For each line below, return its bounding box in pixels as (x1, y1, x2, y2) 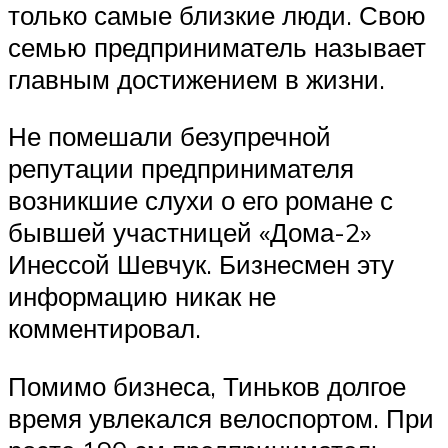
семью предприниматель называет (8, 30, 426, 63)
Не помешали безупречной (8, 120, 331, 153)
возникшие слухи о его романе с (8, 184, 393, 217)
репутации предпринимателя (8, 152, 354, 185)
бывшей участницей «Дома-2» (8, 216, 371, 249)
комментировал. (8, 312, 201, 345)
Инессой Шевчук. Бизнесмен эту (8, 248, 394, 281)
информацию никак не (8, 280, 276, 313)
